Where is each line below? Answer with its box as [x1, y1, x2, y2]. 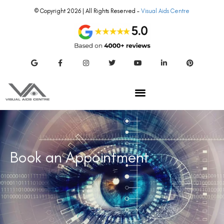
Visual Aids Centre [141, 7, 189, 14]
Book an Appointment [10, 148, 149, 167]
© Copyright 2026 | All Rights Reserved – [34, 7, 141, 14]
